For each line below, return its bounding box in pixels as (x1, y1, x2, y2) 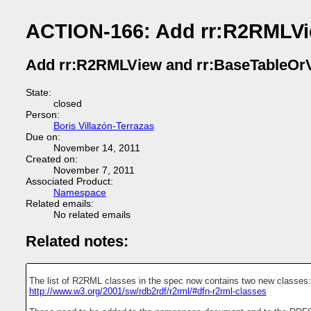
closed (53, 98, 82, 109)
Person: (25, 109, 60, 120)
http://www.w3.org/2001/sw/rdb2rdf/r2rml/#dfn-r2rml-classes (28, 285, 267, 296)
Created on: (25, 153, 78, 165)
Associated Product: (25, 176, 113, 187)
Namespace (53, 187, 106, 198)
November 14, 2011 (53, 142, 140, 153)
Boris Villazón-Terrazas (53, 120, 154, 131)
